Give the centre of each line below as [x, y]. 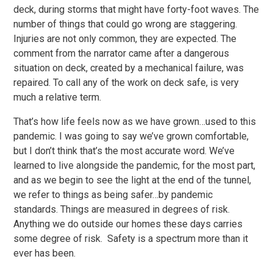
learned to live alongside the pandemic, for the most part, [135, 165]
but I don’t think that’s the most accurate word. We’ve [124, 151]
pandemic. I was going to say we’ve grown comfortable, [131, 136]
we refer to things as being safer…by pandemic [113, 195]
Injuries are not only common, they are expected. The [125, 39]
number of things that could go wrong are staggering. [126, 24]
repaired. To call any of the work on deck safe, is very [126, 83]
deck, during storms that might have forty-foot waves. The [136, 9]
